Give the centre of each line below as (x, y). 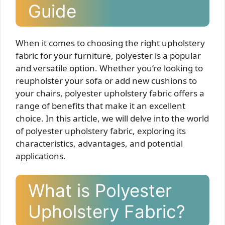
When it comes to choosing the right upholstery (110, 43)
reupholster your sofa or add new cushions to (106, 80)
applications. (41, 156)
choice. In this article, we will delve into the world (112, 118)
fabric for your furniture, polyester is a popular (108, 55)
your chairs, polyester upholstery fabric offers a (110, 93)
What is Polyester (100, 191)
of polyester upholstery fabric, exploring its (101, 131)
